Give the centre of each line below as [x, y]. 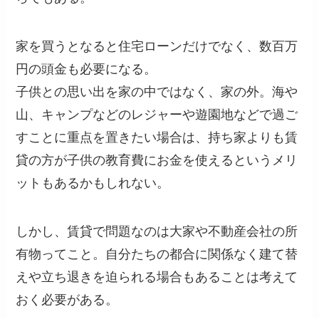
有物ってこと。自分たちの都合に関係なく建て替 [157, 255]
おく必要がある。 [67, 300]
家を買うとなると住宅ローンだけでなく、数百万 [157, 47]
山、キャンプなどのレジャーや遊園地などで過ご [157, 115]
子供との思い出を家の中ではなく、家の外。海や [157, 92]
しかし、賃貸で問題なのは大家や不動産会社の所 [157, 232]
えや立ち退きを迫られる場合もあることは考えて [157, 277]
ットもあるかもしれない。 [93, 183]
